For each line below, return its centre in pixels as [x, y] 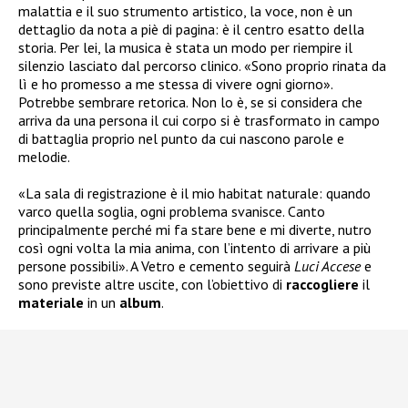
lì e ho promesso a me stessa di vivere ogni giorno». [175, 84]
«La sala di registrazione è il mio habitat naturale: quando [194, 194]
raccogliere [322, 285]
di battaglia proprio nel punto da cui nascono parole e [181, 139]
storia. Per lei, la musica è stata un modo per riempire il [185, 48]
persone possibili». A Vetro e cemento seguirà [156, 266]
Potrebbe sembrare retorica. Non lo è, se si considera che [190, 102]
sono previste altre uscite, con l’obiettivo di [152, 285]
